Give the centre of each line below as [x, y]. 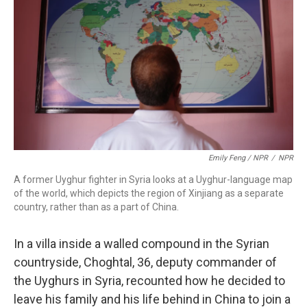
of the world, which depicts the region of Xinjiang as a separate [149, 193]
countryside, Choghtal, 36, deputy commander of [145, 262]
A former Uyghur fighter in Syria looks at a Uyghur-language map [153, 179]
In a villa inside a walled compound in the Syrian [142, 243]
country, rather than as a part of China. [96, 207]
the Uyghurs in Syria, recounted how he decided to [149, 280]
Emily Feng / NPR [238, 158]
